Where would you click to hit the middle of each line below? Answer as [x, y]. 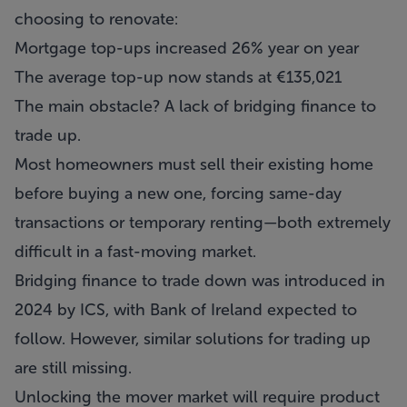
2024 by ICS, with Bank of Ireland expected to [186, 310]
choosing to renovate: [96, 19]
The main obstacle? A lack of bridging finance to [195, 106]
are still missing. [73, 368]
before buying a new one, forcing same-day [178, 194]
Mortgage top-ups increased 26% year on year [187, 48]
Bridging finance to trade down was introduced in [200, 281]
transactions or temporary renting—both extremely [203, 223]
